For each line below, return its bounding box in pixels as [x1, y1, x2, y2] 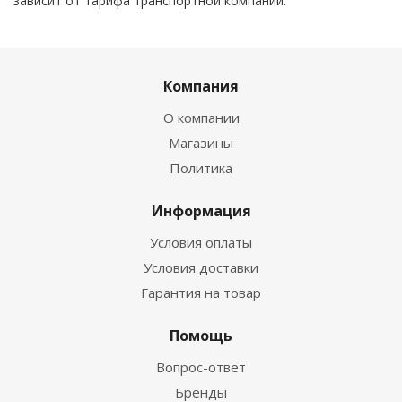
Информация [151, 201, 251, 221]
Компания [163, 76, 239, 96]
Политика [170, 159, 232, 177]
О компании [162, 109, 240, 127]
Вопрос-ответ [156, 358, 246, 376]
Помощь [170, 326, 232, 345]
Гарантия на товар [141, 284, 261, 301]
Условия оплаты [150, 233, 252, 251]
